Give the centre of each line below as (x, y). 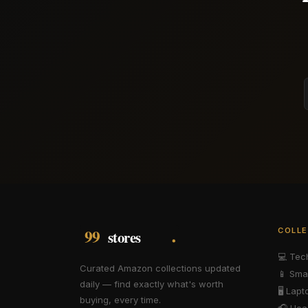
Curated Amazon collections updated (160, 268)
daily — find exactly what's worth (152, 284)
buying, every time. (120, 300)
